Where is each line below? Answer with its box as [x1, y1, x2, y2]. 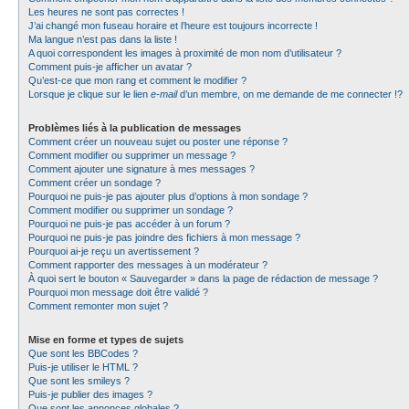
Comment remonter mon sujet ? [28, 300, 168, 311]
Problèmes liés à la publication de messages [28, 122, 241, 133]
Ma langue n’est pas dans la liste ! [28, 34, 177, 45]
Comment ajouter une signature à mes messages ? [28, 163, 255, 174]
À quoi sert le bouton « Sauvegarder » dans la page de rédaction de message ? [28, 273, 378, 284]
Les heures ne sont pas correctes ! [28, 6, 184, 17]
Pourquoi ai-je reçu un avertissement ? [28, 246, 199, 257]
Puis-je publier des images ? [28, 389, 152, 400]
